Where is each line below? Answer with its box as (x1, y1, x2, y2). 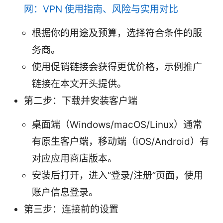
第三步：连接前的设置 (24, 204, 118, 216)
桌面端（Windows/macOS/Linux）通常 (32, 119, 202, 131)
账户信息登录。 (32, 187, 98, 199)
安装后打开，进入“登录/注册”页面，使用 (32, 170, 203, 182)
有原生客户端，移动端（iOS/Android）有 (32, 136, 209, 148)
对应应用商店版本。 (32, 153, 117, 165)
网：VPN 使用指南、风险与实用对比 (24, 3, 178, 15)
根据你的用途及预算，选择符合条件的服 (32, 27, 202, 39)
